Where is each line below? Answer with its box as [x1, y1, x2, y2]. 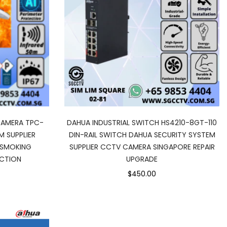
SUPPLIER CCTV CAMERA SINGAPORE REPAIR [69, 142, 215, 153]
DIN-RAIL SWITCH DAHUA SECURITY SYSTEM [68, 130, 215, 140]
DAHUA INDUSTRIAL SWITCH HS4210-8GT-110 [67, 118, 217, 128]
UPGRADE [126, 154, 158, 165]
